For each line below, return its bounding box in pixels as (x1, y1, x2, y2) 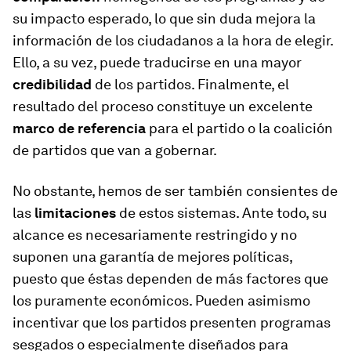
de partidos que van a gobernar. (13, 141, 217, 158)
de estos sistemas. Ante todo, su (116, 204, 327, 221)
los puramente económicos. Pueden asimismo (13, 291, 310, 309)
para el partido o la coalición (146, 119, 333, 136)
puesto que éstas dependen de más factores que (13, 270, 328, 287)
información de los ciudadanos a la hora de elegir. (13, 31, 333, 49)
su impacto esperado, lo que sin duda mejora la (13, 9, 316, 27)
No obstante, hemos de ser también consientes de (13, 182, 338, 199)
